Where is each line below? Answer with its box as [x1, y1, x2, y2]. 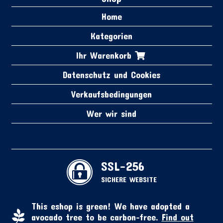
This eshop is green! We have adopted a [31, 200, 190, 212]
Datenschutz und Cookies [63, 69, 160, 81]
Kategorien [91, 30, 132, 42]
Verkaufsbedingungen [71, 89, 152, 100]
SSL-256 [101, 159, 144, 174]
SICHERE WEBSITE [101, 175, 157, 184]
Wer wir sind [87, 108, 136, 119]
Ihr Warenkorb [76, 50, 135, 61]
